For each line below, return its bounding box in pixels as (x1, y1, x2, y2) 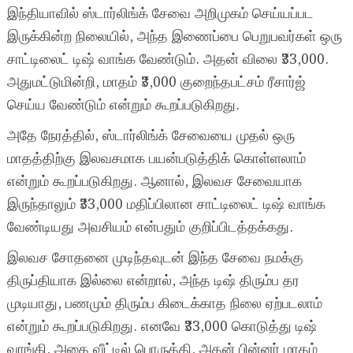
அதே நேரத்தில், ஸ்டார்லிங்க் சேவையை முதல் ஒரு (6, 124, 295, 148)
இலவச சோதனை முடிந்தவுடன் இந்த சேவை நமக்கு (6, 247, 303, 270)
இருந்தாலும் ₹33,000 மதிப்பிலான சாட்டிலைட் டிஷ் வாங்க (6, 193, 325, 217)
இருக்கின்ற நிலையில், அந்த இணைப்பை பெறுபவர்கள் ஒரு (6, 25, 342, 49)
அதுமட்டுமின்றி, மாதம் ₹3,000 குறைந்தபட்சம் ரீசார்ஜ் (6, 71, 306, 95)
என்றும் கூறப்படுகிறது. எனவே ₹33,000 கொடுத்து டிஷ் (6, 315, 317, 339)
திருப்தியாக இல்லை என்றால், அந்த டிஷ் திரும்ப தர (6, 269, 299, 293)
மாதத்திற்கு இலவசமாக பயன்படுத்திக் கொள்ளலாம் (6, 147, 306, 171)
